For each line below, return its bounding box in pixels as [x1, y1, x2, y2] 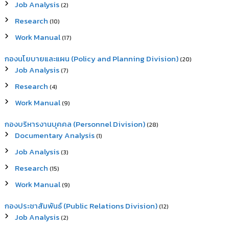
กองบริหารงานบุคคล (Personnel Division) [5, 118, 146, 130]
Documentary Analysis [15, 129, 95, 141]
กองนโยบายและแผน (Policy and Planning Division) [5, 53, 179, 64]
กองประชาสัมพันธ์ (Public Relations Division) [5, 200, 158, 212]
